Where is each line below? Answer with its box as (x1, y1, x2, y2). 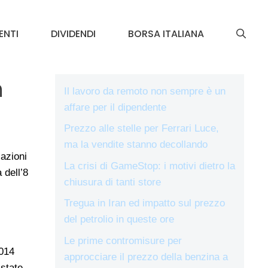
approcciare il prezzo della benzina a (64, 251, 228, 263)
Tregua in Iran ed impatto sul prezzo (64, 197, 225, 209)
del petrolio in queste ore (64, 214, 174, 226)
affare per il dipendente (64, 101, 166, 113)
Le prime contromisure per (64, 234, 182, 246)
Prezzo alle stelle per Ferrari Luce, (64, 123, 219, 135)
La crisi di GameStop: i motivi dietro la (64, 160, 235, 172)
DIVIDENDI (51, 26, 96, 41)
